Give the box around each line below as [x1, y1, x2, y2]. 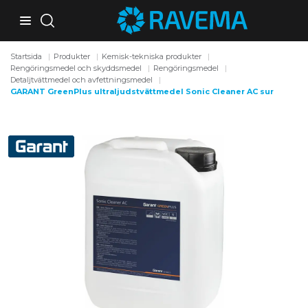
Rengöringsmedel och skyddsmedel [10, 63, 142, 74]
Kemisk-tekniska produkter [102, 52, 202, 62]
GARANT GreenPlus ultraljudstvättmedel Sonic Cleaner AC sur [10, 87, 274, 97]
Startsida [10, 52, 43, 62]
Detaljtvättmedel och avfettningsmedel [10, 75, 153, 85]
